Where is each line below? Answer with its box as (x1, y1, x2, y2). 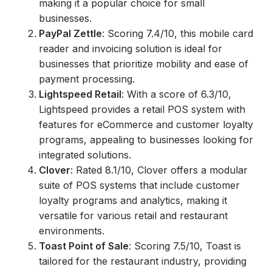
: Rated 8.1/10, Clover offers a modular (70, 164, 248, 176)
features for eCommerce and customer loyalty (39, 118, 253, 131)
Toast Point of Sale (39, 240, 129, 252)
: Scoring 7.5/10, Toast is (129, 240, 241, 252)
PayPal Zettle (39, 27, 102, 39)
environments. (39, 225, 104, 237)
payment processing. (39, 73, 135, 85)
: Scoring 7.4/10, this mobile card (102, 27, 253, 39)
